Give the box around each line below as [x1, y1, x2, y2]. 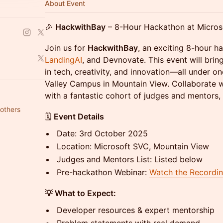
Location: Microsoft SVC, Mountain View [57, 141, 209, 151]
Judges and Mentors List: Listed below [57, 154, 203, 164]
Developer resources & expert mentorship [57, 205, 215, 215]
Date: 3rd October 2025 [57, 128, 148, 138]
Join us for [45, 43, 88, 53]
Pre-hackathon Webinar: [57, 167, 149, 177]
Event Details [54, 111, 104, 121]
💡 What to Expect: [45, 188, 116, 198]
